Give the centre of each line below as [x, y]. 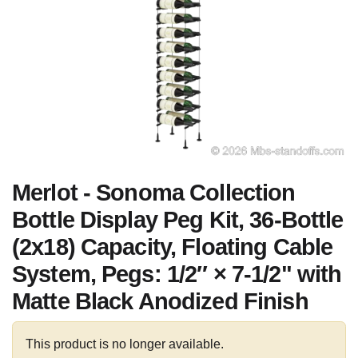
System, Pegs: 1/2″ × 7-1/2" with [177, 274]
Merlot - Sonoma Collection [154, 193]
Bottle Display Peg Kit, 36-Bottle [178, 220]
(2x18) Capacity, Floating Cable [173, 247]
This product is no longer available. [125, 344]
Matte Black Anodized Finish [160, 301]
